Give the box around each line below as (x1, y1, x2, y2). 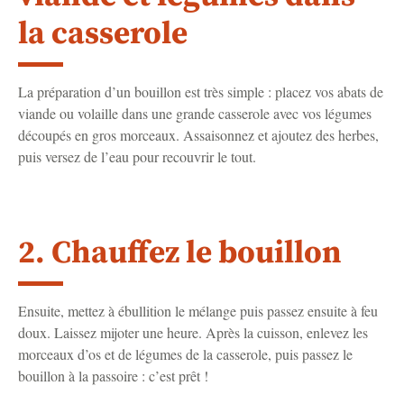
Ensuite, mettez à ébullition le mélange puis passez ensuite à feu (18, 300, 378, 320)
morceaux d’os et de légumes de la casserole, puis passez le (18, 344, 353, 363)
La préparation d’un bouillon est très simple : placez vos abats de (18, 82, 383, 102)
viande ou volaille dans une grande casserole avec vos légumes (18, 104, 372, 124)
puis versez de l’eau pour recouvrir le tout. (18, 147, 256, 167)
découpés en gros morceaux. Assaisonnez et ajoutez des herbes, (18, 125, 379, 145)
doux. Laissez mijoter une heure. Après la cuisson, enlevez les (18, 322, 368, 342)
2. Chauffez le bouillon (18, 233, 342, 273)
